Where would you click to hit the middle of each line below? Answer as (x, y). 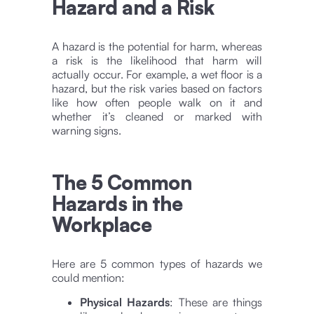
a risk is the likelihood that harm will (157, 60)
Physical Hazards (125, 302)
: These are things (216, 302)
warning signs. (87, 130)
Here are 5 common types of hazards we (157, 263)
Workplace (102, 224)
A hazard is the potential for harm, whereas (157, 46)
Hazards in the (117, 203)
